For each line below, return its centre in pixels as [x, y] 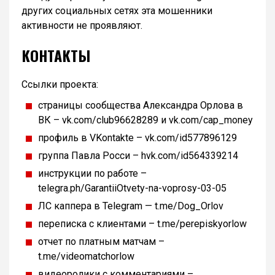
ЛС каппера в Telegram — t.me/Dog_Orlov [131, 206]
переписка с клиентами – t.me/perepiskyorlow [142, 223]
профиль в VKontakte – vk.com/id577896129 [137, 137]
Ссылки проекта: [60, 84]
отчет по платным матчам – [101, 241]
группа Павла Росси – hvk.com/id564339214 [138, 155]
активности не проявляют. [82, 26]
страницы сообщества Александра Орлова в [141, 105]
